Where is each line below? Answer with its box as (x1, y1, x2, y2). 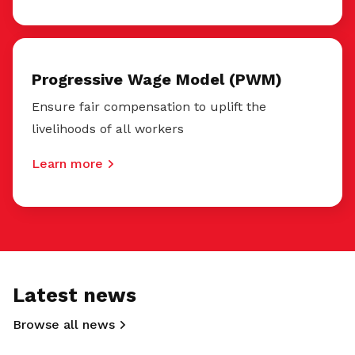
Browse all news (13, 316, 115, 332)
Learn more (32, 155, 103, 171)
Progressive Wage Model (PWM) (32, 69, 282, 89)
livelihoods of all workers (32, 120, 184, 136)
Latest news (13, 283, 136, 307)
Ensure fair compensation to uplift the (32, 98, 266, 114)
